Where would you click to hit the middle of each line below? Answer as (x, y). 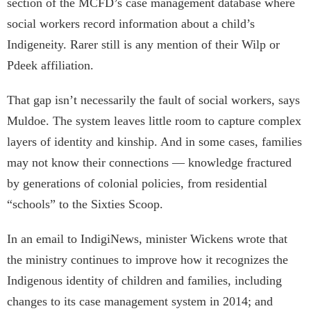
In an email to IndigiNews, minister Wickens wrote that (147, 239)
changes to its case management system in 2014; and (140, 302)
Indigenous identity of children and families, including (144, 281)
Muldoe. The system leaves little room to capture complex (154, 121)
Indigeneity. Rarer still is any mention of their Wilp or (143, 45)
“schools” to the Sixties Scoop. (87, 204)
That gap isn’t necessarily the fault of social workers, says (153, 100)
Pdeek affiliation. (50, 66)
